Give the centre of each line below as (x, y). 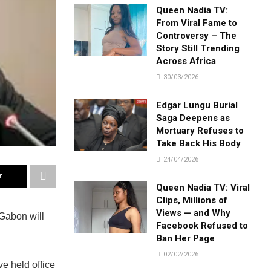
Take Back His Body (199, 143)
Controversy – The (197, 35)
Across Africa (186, 61)
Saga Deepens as (193, 118)
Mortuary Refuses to (200, 130)
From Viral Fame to (197, 23)
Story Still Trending (198, 48)
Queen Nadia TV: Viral (203, 187)
